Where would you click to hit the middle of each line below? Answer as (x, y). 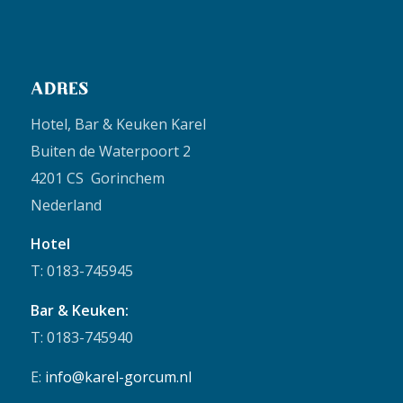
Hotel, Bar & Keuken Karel (118, 124)
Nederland (66, 205)
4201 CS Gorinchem (97, 178)
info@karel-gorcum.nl (118, 376)
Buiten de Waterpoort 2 (110, 151)
